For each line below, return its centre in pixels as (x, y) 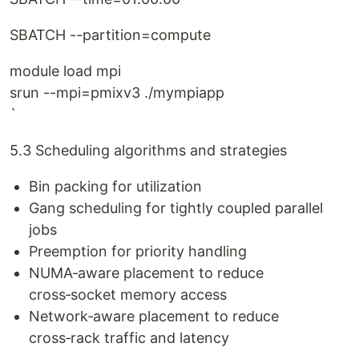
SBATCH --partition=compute (110, 35)
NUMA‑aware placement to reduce (146, 273)
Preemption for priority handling (138, 251)
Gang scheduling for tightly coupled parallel (176, 208)
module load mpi (65, 71)
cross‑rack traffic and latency (129, 338)
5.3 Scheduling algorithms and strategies (148, 150)
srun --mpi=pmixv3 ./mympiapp (117, 93)
